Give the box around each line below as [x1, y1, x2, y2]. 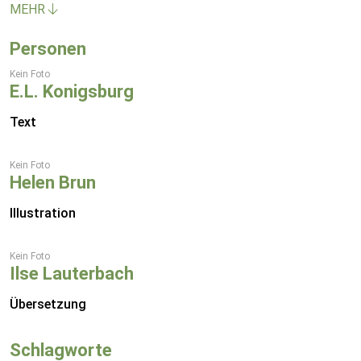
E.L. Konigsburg [10, 81, 134, 102]
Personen [10, 39, 86, 59]
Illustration [10, 205, 76, 221]
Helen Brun [10, 172, 96, 193]
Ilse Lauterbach [10, 263, 134, 284]
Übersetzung [10, 297, 86, 312]
